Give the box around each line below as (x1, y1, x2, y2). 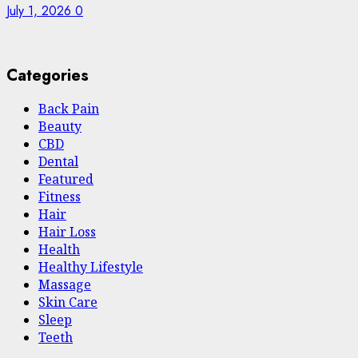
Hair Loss (38, 223, 96, 241)
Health (38, 241, 80, 259)
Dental (38, 153, 78, 171)
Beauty (38, 117, 82, 136)
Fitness (38, 188, 81, 206)
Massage (38, 276, 91, 294)
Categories (6, 63, 89, 87)
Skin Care (38, 293, 97, 312)
